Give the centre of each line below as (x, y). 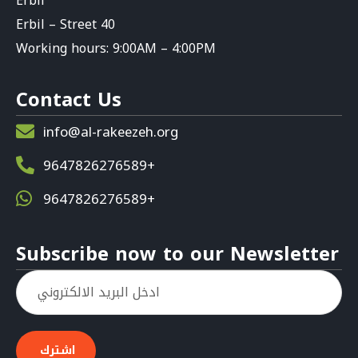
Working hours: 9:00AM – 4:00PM (116, 48)
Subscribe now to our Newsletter (177, 254)
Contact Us (69, 99)
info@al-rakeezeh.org (110, 131)
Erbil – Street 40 (66, 24)
